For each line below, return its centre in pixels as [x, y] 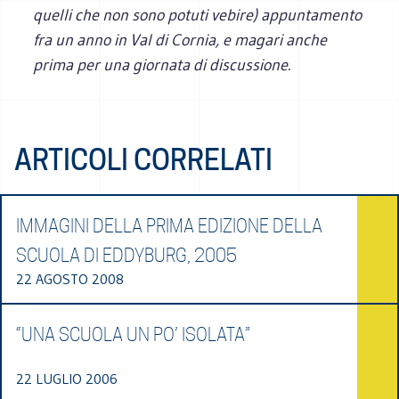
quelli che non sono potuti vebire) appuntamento [198, 15]
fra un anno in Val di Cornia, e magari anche [180, 40]
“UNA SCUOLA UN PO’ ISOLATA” [133, 334]
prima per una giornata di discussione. [162, 65]
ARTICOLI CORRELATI [143, 159]
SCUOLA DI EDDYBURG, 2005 [126, 255]
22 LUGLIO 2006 [67, 378]
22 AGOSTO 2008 [70, 278]
